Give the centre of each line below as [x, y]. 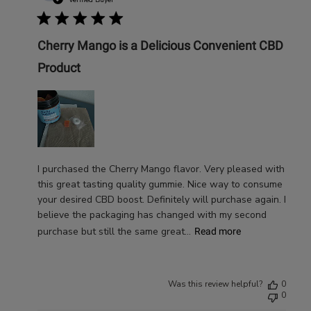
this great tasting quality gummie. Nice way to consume [160, 184]
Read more [217, 231]
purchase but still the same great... [114, 231]
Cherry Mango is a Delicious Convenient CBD [160, 45]
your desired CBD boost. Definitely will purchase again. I [161, 199]
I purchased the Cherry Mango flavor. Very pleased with [161, 169]
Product [59, 67]
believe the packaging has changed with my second [152, 215]
